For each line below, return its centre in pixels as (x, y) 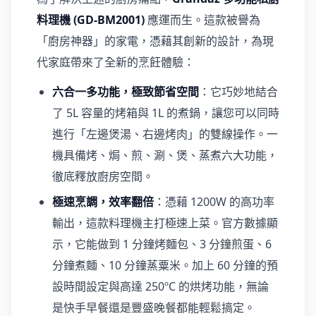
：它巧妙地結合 (238, 92)
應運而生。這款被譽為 (202, 20)
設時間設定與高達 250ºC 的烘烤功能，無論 (160, 286)
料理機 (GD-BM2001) (91, 20)
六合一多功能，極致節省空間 (126, 92)
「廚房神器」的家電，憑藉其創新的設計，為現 (155, 41)
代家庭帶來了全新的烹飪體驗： (116, 62)
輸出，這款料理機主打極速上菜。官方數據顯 (165, 223)
